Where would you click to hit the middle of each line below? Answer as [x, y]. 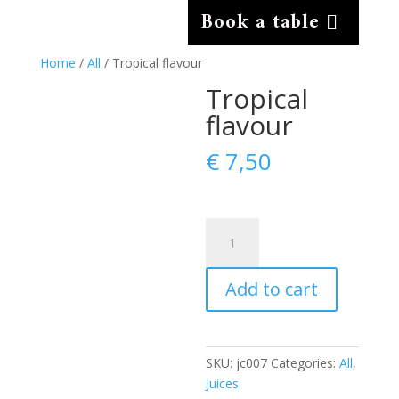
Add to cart [272, 289]
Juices [223, 383]
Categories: [305, 363]
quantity [228, 269]
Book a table [261, 22]
